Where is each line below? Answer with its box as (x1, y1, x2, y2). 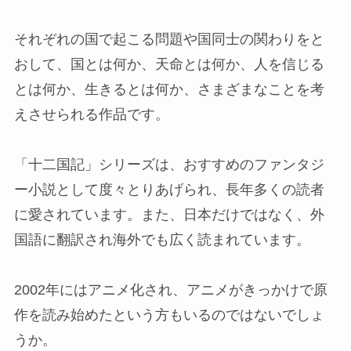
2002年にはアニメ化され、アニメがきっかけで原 (13, 281, 327, 298)
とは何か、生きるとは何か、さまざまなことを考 (13, 81, 324, 97)
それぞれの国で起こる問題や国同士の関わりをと (13, 31, 324, 47)
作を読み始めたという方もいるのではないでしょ (13, 306, 324, 323)
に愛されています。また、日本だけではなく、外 (13, 206, 324, 223)
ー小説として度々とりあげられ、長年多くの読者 (13, 181, 324, 197)
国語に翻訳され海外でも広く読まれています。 (13, 231, 310, 248)
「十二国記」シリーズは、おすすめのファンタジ (13, 156, 324, 172)
